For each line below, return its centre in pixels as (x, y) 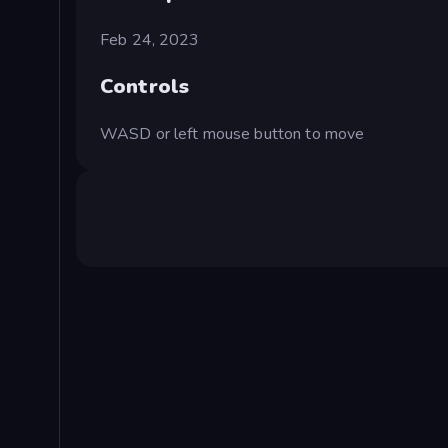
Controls (145, 86)
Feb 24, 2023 (150, 39)
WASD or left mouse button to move (232, 133)
